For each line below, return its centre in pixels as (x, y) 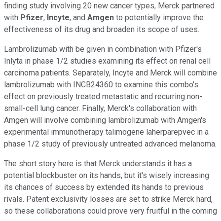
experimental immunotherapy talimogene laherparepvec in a (106, 132)
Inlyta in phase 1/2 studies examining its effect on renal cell (107, 61)
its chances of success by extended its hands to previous (104, 187)
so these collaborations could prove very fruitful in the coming (110, 211)
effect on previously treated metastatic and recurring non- (103, 96)
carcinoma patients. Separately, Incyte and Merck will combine (110, 73)
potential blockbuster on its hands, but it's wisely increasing (107, 175)
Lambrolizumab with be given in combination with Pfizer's (103, 49)
